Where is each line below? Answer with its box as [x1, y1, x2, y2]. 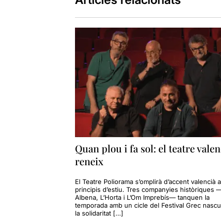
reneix [74, 154, 104, 168]
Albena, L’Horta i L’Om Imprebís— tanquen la [74, 193, 210, 201]
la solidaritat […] [74, 209, 123, 217]
